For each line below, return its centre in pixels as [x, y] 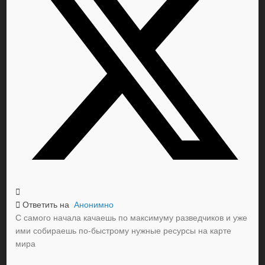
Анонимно [94, 205]
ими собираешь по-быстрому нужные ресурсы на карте [124, 231]
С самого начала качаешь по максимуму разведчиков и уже [132, 218]
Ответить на [47, 205]
